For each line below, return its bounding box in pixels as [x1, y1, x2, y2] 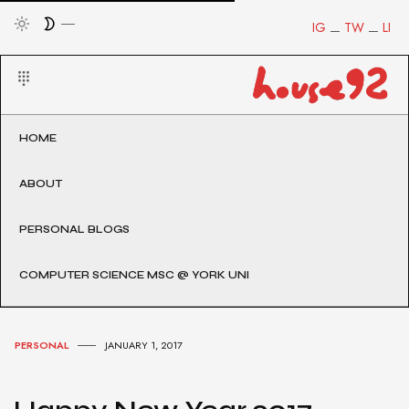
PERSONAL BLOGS [19, 223, 130, 236]
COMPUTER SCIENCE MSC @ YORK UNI [19, 268, 249, 282]
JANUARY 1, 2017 [105, 338, 183, 353]
